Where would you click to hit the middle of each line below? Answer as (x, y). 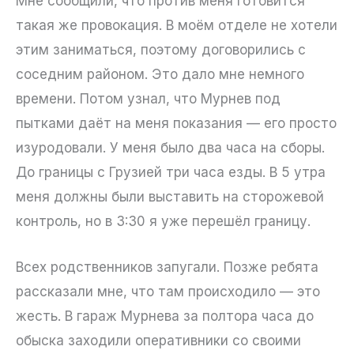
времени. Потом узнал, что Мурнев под (148, 98)
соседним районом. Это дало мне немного (160, 74)
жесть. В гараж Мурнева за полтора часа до (165, 316)
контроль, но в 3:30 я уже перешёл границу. (163, 221)
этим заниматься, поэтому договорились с (161, 49)
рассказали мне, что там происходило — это (168, 292)
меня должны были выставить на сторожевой (170, 196)
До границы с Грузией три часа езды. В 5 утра (171, 172)
